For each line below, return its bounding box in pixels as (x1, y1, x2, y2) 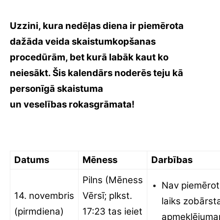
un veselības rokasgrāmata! (10, 99, 135, 110)
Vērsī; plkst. (82, 190, 132, 201)
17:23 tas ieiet (82, 206, 142, 217)
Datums (14, 154, 49, 165)
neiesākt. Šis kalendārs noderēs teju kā (10, 67, 183, 79)
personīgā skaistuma (10, 83, 103, 94)
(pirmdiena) (14, 206, 64, 217)
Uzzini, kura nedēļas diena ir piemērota (10, 20, 184, 31)
